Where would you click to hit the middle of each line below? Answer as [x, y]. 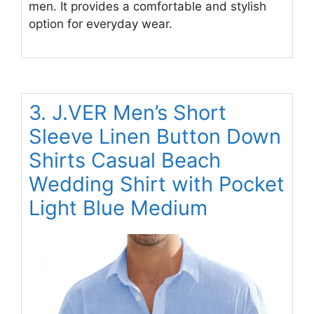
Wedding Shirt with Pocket [157, 184]
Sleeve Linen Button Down [155, 136]
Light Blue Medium [118, 208]
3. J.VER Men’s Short [128, 112]
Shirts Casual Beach [125, 160]
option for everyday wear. [101, 23]
